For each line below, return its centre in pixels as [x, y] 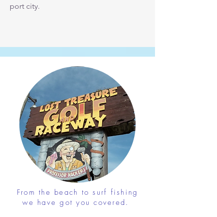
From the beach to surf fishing [77, 192]
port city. [25, 6]
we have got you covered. [77, 202]
